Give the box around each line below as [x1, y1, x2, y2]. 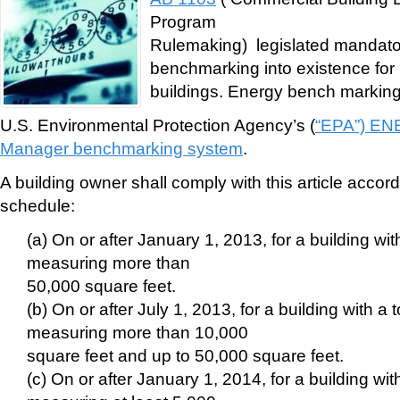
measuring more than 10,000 [27, 321, 248, 342]
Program [150, 11, 216, 31]
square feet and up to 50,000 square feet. [27, 345, 344, 365]
